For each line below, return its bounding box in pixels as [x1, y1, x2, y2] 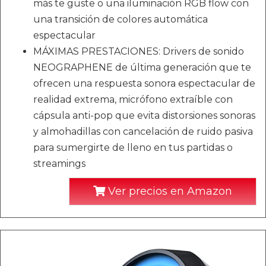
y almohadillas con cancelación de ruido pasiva [33, 126, 253, 137]
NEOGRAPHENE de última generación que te [33, 62, 251, 73]
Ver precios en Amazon [105, 185, 232, 198]
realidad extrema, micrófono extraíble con [33, 94, 233, 105]
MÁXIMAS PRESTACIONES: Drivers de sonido [33, 46, 244, 57]
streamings [33, 158, 85, 169]
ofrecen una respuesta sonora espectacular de [33, 78, 255, 89]
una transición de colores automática [33, 14, 208, 25]
